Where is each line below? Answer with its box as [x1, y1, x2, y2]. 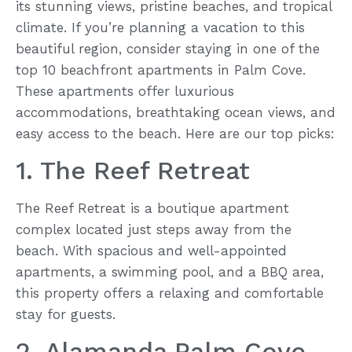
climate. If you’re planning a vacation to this [16, 19, 305, 35]
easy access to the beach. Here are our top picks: [16, 125, 335, 141]
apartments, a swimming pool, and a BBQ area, [16, 263, 324, 280]
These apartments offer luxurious [16, 82, 234, 99]
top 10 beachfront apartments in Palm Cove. [16, 61, 306, 78]
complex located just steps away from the [16, 221, 291, 237]
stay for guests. [16, 306, 115, 322]
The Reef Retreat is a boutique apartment [16, 200, 289, 216]
